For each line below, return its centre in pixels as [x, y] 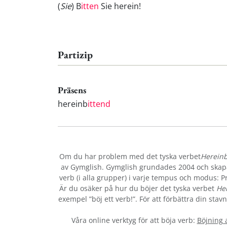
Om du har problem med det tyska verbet [130, 156]
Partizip [75, 55]
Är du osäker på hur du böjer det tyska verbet [138, 188]
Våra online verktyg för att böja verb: [134, 220]
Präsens [72, 90]
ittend [99, 104]
